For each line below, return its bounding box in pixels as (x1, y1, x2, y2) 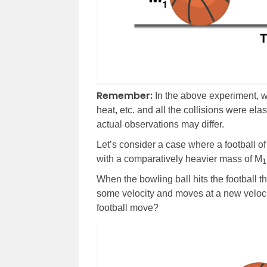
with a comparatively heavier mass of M (97, 154, 262, 164)
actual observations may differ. (97, 119, 224, 130)
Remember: (97, 89, 153, 103)
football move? (97, 203, 159, 213)
